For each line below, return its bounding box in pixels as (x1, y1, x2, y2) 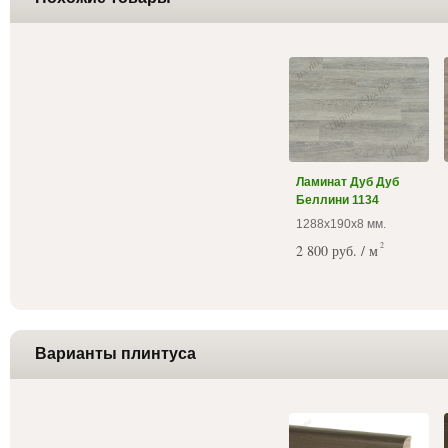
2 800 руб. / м (296, 240, 378, 260)
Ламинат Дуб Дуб (296, 174, 399, 189)
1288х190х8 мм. (296, 216, 386, 231)
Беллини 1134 (296, 192, 379, 207)
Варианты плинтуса (35, 344, 196, 362)
